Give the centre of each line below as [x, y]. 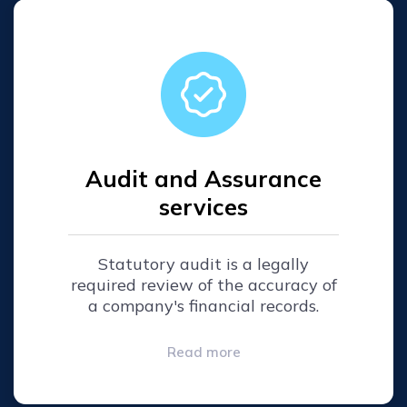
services [203, 206]
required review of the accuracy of [203, 284]
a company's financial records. [203, 305]
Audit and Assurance [203, 178]
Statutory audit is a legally [203, 263]
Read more [203, 352]
